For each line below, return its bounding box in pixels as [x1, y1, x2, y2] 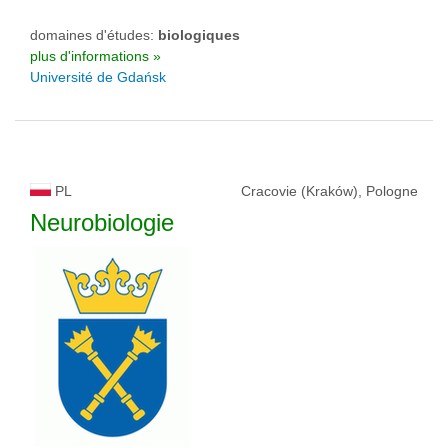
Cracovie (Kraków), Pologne [241, 183, 418, 199]
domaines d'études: [30, 27, 158, 43]
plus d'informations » [30, 48, 161, 64]
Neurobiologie [30, 209, 174, 236]
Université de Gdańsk [30, 69, 166, 85]
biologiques [158, 27, 240, 43]
